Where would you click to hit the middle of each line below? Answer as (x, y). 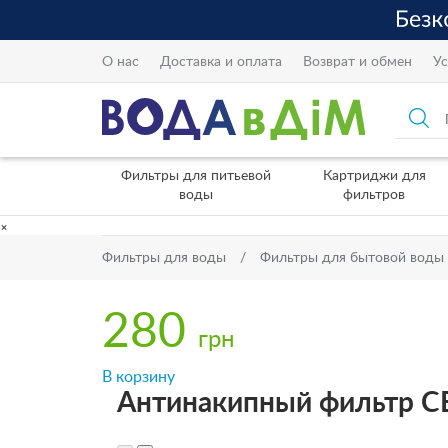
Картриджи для (374, 176)
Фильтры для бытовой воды (352, 258)
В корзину (138, 377)
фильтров (374, 195)
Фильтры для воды (164, 258)
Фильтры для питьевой (195, 176)
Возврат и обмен (357, 61)
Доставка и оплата (221, 61)
